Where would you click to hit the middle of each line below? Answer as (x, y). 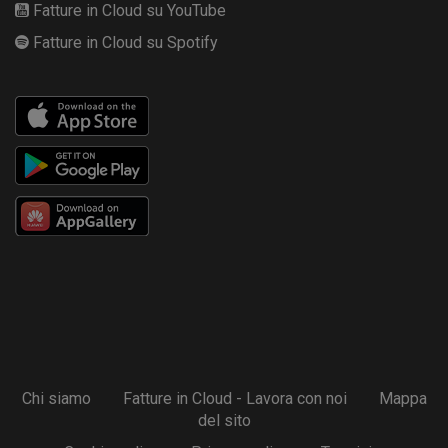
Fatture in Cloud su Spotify (125, 42)
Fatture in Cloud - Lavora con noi (234, 398)
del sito (224, 420)
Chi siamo (56, 398)
